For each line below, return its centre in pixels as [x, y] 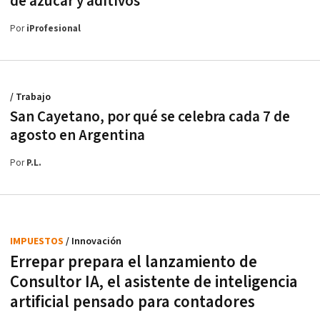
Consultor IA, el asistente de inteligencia [154, 282]
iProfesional [54, 29]
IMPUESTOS [38, 242]
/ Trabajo [30, 97]
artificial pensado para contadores [132, 302]
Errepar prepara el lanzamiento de [134, 262]
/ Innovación [94, 242]
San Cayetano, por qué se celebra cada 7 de [150, 117]
